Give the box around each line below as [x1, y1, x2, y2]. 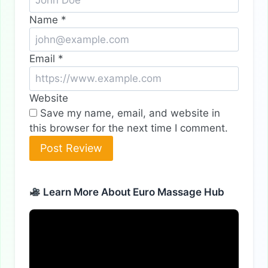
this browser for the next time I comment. [29, 121, 228, 134]
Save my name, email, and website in [40, 106, 220, 119]
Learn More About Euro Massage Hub [41, 186, 225, 199]
